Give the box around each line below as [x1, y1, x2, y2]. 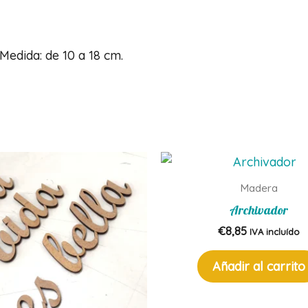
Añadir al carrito [212, 258, 305, 275]
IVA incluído [250, 225, 300, 237]
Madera [240, 181, 278, 195]
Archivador [230, 201, 288, 218]
